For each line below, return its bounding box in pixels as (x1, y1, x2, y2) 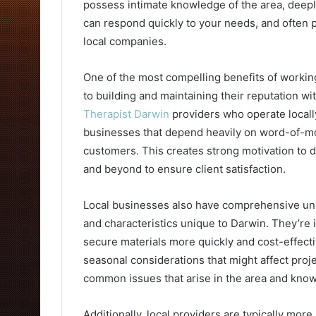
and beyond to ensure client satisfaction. (83, 162, 286, 176)
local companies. (83, 35, 166, 49)
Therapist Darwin (83, 107, 169, 121)
